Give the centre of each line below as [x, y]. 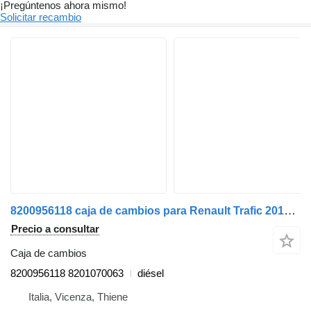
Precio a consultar [55, 229]
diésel [151, 274]
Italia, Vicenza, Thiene [78, 297]
